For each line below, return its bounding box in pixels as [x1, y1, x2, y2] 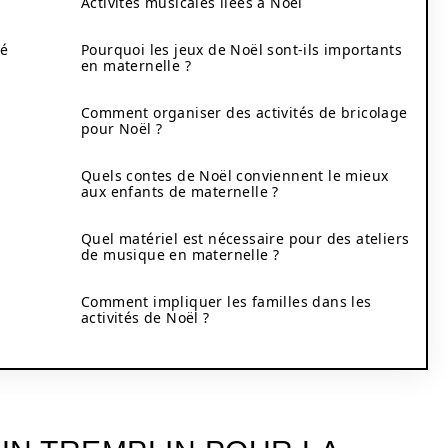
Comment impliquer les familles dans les [81, 292, 372, 311]
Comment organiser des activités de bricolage [81, 103, 408, 122]
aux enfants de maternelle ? [81, 182, 279, 201]
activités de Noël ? [81, 308, 210, 327]
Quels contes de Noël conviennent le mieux [81, 166, 389, 185]
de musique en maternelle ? [81, 245, 280, 264]
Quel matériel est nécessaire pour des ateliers [81, 229, 410, 248]
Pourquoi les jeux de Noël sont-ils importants [81, 40, 402, 59]
